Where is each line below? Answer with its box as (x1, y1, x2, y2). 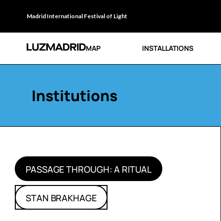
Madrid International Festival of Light (26, 12, 127, 20)
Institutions (31, 85, 117, 106)
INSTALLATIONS (142, 43, 193, 53)
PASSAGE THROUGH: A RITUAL (26, 163, 151, 175)
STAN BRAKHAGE (26, 192, 97, 204)
